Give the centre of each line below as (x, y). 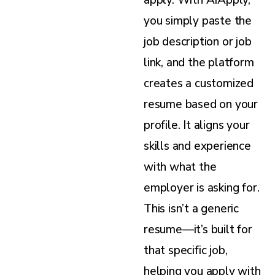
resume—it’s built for (198, 229)
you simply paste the (198, 21)
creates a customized (199, 83)
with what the (180, 167)
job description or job (198, 41)
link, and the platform (199, 62)
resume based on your (201, 104)
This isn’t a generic (192, 208)
